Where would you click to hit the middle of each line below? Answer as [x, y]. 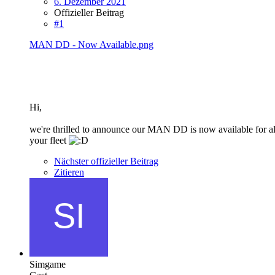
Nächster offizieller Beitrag [106, 161]
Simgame [48, 264]
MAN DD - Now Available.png [91, 44]
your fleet [49, 140]
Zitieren [69, 172]
